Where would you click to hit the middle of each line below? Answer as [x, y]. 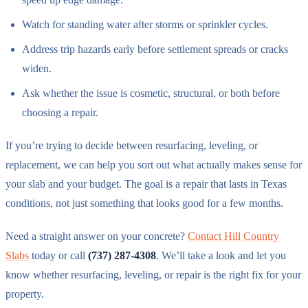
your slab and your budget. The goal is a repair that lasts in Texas [146, 184]
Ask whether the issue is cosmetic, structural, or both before [151, 93]
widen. [37, 68]
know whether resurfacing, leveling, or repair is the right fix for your [153, 274]
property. [25, 294]
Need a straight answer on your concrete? [97, 236]
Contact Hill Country [233, 236]
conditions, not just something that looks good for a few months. [144, 203]
